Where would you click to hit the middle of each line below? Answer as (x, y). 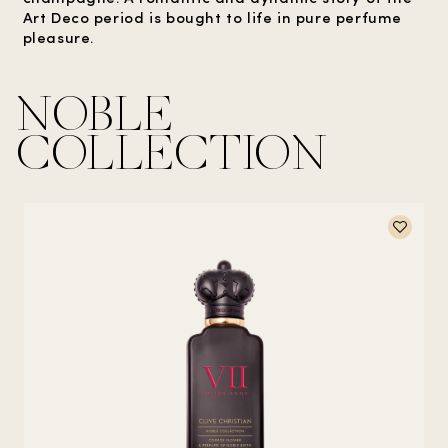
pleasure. (58, 37)
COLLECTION (171, 153)
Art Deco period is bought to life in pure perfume (212, 17)
